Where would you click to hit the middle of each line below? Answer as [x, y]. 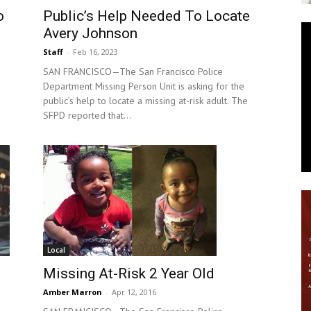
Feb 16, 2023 [95, 52]
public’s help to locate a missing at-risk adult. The [145, 101]
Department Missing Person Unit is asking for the [144, 86]
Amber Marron [73, 292]
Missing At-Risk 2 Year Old [129, 274]
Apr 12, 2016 [134, 292]
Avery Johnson [90, 34]
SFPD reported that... [87, 116]
